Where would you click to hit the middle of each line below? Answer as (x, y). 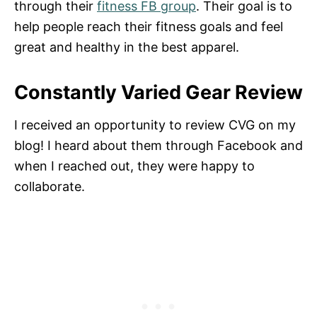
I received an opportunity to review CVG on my (155, 125)
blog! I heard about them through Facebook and (158, 145)
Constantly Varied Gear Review (158, 92)
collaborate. (50, 186)
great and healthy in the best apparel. (127, 47)
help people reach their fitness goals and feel (149, 26)
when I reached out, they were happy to (134, 166)
